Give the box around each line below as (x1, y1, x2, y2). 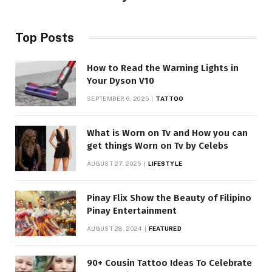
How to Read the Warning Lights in (87, 62, 239, 73)
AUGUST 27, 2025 (87, 159, 141, 167)
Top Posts (15, 30, 74, 45)
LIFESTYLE (148, 159, 182, 167)
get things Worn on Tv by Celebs (87, 140, 228, 151)
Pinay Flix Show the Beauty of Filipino (87, 192, 251, 203)
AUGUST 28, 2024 (87, 224, 142, 232)
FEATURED (148, 224, 182, 232)
